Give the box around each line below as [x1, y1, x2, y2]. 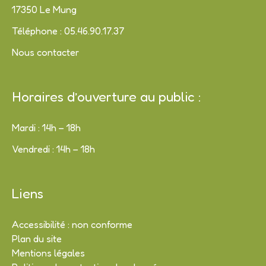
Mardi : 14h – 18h [12, 121, 81, 134]
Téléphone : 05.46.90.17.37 [12, 24, 124, 37]
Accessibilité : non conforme [12, 218, 132, 230]
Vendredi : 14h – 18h [12, 143, 95, 156]
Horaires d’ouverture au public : [12, 88, 201, 105]
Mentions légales [12, 247, 85, 259]
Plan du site [12, 233, 62, 245]
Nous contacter [12, 46, 79, 59]
